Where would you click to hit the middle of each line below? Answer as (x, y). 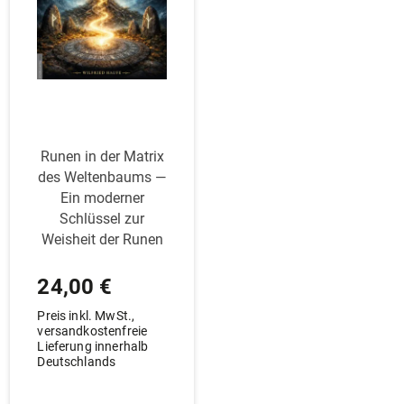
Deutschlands (77, 362)
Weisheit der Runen (102, 239)
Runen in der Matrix (102, 156)
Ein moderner (102, 198)
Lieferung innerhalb (93, 346)
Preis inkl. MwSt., (86, 316)
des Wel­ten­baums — (102, 177)
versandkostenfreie (92, 331)
